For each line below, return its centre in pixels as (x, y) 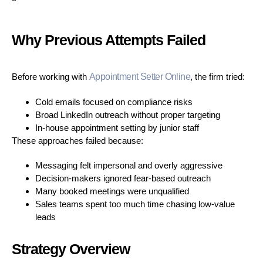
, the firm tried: (218, 76)
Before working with (50, 76)
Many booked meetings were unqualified (112, 191)
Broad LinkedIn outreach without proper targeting (128, 114)
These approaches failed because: (77, 140)
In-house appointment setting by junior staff (117, 127)
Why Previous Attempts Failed (109, 40)
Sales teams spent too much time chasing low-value (135, 204)
